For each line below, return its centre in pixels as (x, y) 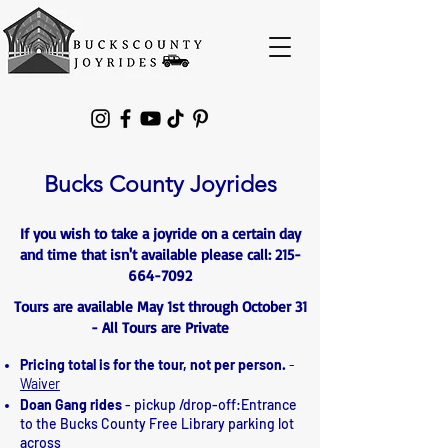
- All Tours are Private (160, 327)
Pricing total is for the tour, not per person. (153, 364)
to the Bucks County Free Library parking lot (157, 423)
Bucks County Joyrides (160, 184)
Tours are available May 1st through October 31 (160, 306)
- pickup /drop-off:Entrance (209, 404)
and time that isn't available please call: (147, 254)
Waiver (40, 383)
